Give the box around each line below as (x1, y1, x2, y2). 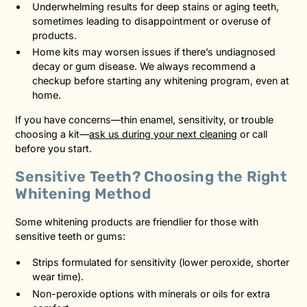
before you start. (15, 142, 93, 154)
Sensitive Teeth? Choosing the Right (15, 167, 287, 185)
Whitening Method (15, 184, 151, 202)
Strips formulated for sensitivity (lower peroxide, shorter (32, 256, 290, 269)
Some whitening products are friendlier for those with (15, 215, 259, 228)
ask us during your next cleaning (89, 127, 238, 140)
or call (237, 127, 268, 140)
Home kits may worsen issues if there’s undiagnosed (32, 46, 276, 58)
